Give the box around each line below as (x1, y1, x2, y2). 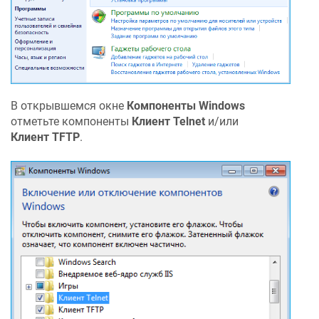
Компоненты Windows (127, 98, 245, 113)
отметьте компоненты (11, 114, 132, 128)
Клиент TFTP (11, 130, 80, 144)
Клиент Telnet (132, 114, 205, 128)
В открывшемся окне (11, 98, 127, 113)
